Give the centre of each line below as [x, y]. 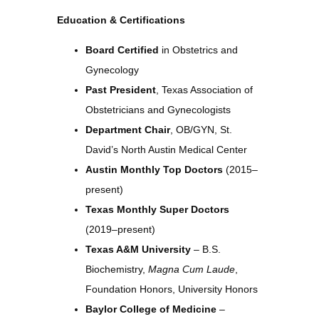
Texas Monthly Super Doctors [157, 209]
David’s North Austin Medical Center [166, 150]
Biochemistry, [117, 269]
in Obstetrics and [198, 50]
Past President [121, 90]
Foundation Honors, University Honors [172, 289]
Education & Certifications [121, 20]
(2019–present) [120, 229]
